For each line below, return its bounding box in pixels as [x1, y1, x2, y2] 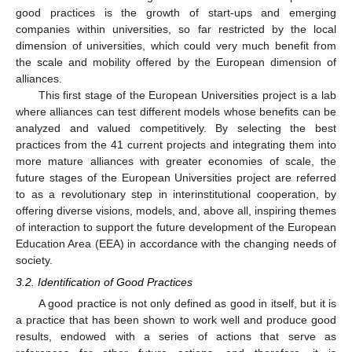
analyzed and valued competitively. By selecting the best [16, 121, 336, 134]
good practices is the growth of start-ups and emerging [16, 5, 336, 19]
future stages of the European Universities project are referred [16, 170, 336, 184]
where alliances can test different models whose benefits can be [16, 104, 336, 118]
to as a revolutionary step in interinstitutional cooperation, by [16, 187, 336, 200]
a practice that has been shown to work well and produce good [16, 313, 336, 327]
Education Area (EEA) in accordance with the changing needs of [16, 236, 336, 250]
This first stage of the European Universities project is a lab [38, 88, 336, 101]
